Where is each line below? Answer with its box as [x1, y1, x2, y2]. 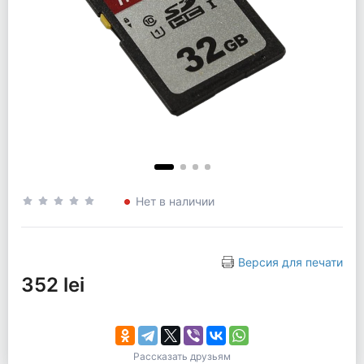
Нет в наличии [136, 193, 214, 208]
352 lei [21, 273, 84, 297]
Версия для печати [238, 255, 343, 270]
